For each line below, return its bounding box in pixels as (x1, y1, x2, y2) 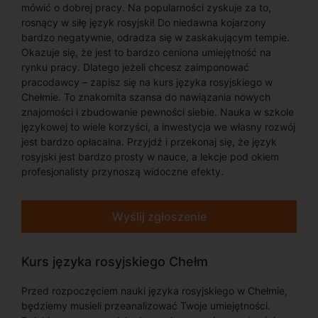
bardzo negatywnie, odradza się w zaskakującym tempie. (21, 31, 290, 43)
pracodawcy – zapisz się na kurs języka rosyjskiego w (21, 76, 273, 88)
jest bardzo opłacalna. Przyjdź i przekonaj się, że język (21, 136, 277, 148)
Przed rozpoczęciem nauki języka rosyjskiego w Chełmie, (21, 285, 287, 297)
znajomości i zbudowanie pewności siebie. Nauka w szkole (21, 106, 294, 118)
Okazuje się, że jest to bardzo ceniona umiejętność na (21, 46, 271, 58)
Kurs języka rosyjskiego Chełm (21, 254, 208, 269)
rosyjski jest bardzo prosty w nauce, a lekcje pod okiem (21, 150, 279, 163)
